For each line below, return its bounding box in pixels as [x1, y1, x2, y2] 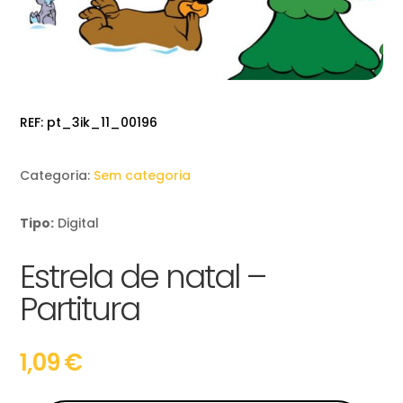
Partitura [20, 286, 140, 333]
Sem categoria [94, 166, 192, 185]
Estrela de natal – [20, 254, 266, 300]
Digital [58, 214, 100, 233]
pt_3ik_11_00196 [47, 113, 158, 132]
